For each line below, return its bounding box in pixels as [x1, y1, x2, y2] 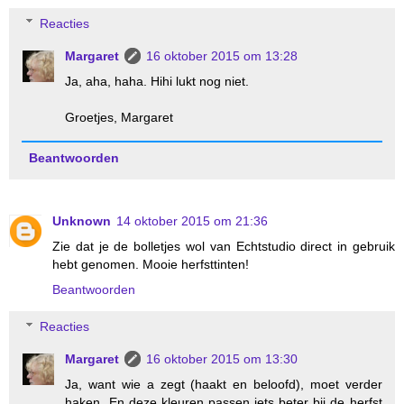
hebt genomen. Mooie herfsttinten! [52, 256, 249, 271]
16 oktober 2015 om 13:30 [146, 352, 298, 367]
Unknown [52, 213, 111, 228]
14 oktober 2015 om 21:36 [116, 213, 268, 228]
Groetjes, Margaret [65, 109, 174, 124]
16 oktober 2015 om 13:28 [146, 48, 298, 63]
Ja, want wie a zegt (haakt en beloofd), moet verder [65, 377, 382, 392]
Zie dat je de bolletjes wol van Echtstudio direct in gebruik [52, 238, 395, 253]
